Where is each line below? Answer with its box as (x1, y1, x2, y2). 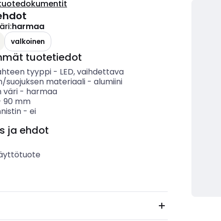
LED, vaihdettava (59, 66, 124, 77)
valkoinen (11, 36, 45, 46)
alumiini (93, 76, 122, 87)
